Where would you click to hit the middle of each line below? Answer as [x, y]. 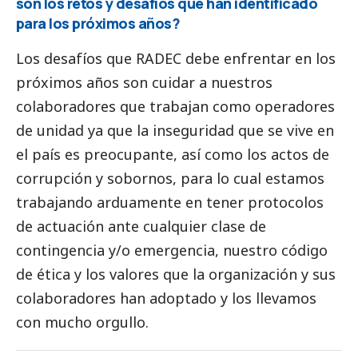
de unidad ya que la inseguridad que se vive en [175, 130]
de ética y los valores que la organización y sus [176, 274]
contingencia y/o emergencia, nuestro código [172, 250]
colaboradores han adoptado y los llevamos [166, 298]
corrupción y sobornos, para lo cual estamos [170, 178]
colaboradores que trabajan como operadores [175, 106]
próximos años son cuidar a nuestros [144, 82]
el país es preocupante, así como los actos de [173, 154]
